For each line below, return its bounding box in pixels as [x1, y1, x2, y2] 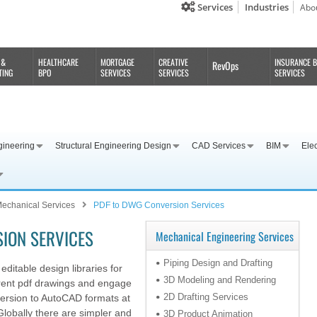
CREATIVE [158, 56, 189, 68]
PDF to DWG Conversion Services [93, 200, 224, 211]
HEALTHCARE [38, 56, 79, 68]
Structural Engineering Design [55, 141, 171, 151]
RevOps [212, 58, 239, 73]
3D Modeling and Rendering [163, 275, 276, 286]
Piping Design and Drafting [163, 258, 272, 269]
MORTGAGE [100, 56, 135, 68]
